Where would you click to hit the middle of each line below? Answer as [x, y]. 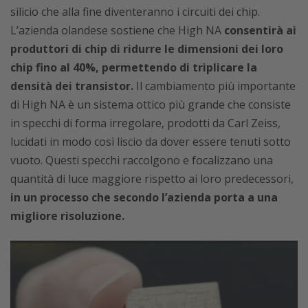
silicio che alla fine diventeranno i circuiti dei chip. [135, 12]
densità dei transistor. [73, 86]
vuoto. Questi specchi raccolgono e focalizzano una [142, 161]
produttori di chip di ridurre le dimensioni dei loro [147, 49]
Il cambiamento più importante [216, 86]
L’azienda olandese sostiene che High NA [117, 31]
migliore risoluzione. [67, 216]
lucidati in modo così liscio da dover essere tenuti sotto [151, 142]
